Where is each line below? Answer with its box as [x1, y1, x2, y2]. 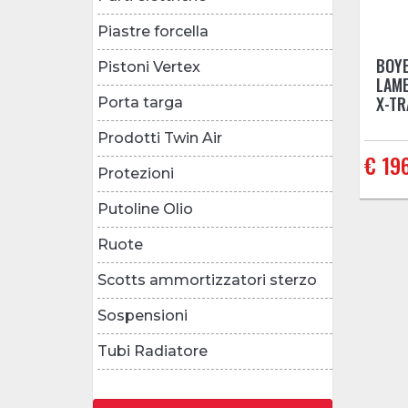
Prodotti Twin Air [97, 128, 222, 147]
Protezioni [97, 164, 174, 182]
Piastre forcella [97, 22, 209, 40]
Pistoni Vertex [97, 57, 200, 76]
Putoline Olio [97, 199, 193, 218]
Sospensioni [97, 306, 188, 324]
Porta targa [97, 93, 183, 111]
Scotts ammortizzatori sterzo [97, 270, 317, 289]
